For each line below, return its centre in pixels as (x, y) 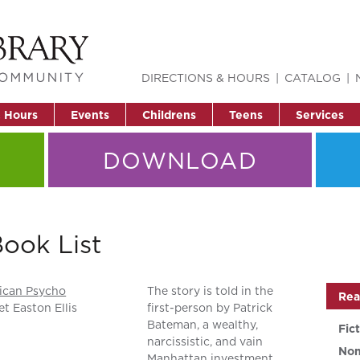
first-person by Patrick (210, 308)
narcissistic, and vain (205, 342)
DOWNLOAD (180, 160)
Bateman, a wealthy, (203, 325)
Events (90, 115)
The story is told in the (211, 291)
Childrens (169, 115)
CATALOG (313, 78)
